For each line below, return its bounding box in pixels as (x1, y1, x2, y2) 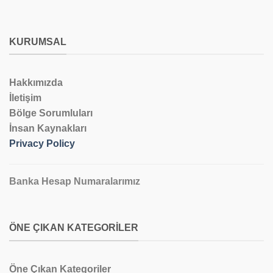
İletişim (9, 93, 41, 104)
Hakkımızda (9, 77, 63, 88)
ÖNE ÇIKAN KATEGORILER (9, 222, 138, 233)
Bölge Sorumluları (9, 108, 93, 119)
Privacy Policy (9, 138, 75, 149)
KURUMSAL (9, 35, 66, 47)
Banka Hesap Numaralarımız (9, 176, 140, 187)
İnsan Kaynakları (9, 123, 87, 134)
